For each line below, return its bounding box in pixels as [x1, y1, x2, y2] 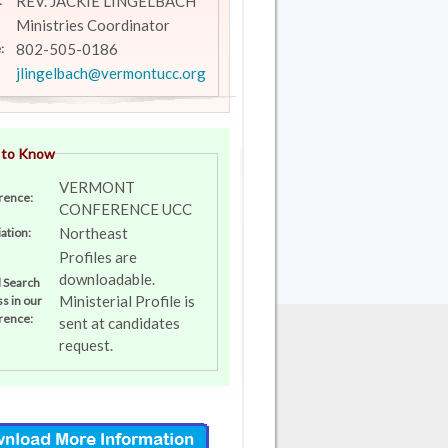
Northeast [58, 224, 128, 242]
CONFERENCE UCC [58, 200, 192, 218]
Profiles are [58, 248, 137, 266]
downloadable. [58, 270, 155, 288]
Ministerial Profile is [58, 292, 195, 310]
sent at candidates [58, 314, 180, 332]
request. [58, 336, 113, 354]
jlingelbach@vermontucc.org [15, 64, 206, 82]
